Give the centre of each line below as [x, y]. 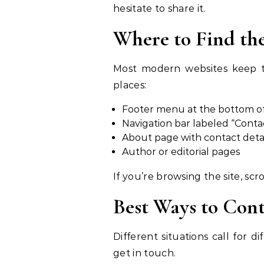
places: [130, 85]
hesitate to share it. [159, 9]
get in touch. [145, 253]
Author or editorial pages [181, 152]
